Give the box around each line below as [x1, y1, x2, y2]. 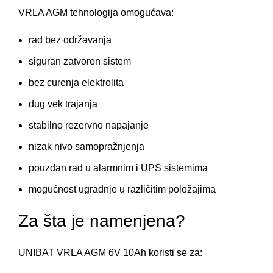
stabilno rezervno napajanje [29, 120, 149, 130]
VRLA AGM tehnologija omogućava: [18, 7, 174, 18]
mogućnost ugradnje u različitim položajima [29, 184, 216, 194]
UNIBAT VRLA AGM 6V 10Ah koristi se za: [18, 247, 202, 258]
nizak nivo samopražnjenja [29, 141, 144, 152]
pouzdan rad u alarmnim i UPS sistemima [29, 163, 208, 173]
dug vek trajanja [29, 99, 97, 109]
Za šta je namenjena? [18, 211, 185, 230]
